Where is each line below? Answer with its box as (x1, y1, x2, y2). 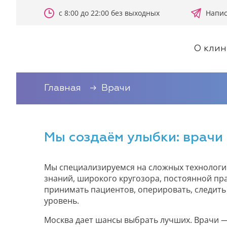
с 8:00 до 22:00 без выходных (59, 8, 160, 18)
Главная (44, 84, 81, 93)
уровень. (44, 195, 79, 206)
